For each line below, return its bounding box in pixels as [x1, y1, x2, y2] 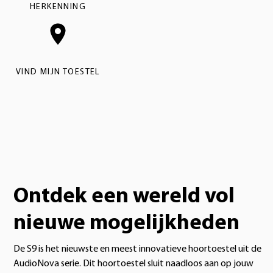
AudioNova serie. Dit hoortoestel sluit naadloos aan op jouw [13, 258, 253, 269]
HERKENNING [29, 2, 86, 12]
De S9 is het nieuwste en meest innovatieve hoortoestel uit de [13, 244, 261, 254]
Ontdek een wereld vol [13, 185, 235, 208]
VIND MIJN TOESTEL [16, 67, 100, 77]
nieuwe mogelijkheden [13, 212, 239, 235]
